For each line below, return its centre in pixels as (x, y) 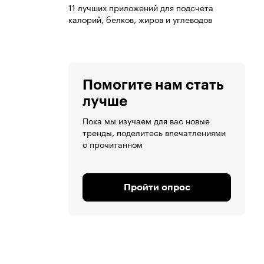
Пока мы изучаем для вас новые (146, 121)
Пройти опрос (157, 188)
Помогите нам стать (153, 85)
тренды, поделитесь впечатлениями (154, 132)
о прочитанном (113, 144)
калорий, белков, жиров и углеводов (140, 19)
